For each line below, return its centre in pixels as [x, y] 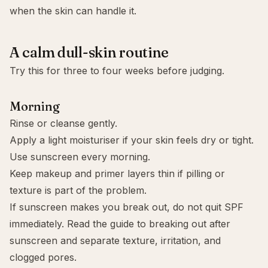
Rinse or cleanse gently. [63, 123]
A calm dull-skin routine [89, 52]
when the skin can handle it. [73, 11]
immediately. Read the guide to [79, 224]
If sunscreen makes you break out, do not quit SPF [127, 207]
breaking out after [190, 224]
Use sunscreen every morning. [80, 157]
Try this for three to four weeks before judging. [117, 71]
